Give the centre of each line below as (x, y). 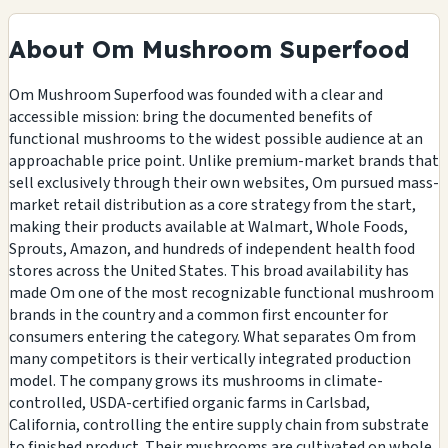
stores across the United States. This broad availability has (209, 270)
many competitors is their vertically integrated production (210, 358)
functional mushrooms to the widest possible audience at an (216, 138)
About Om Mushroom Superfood (209, 48)
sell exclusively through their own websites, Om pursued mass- (224, 182)
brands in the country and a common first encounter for (198, 314)
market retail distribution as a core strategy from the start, (212, 204)
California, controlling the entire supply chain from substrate (219, 424)
